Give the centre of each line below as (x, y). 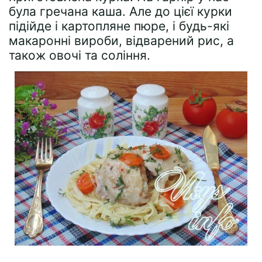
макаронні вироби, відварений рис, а (121, 41)
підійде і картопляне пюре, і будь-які (119, 26)
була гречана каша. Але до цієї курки (120, 11)
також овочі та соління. (80, 55)
